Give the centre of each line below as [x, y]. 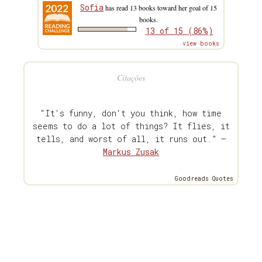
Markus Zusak [131, 152]
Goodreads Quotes [204, 179]
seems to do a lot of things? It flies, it [131, 126]
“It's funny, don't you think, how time [131, 113]
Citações [131, 78]
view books [201, 44]
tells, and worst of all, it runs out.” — [131, 139]
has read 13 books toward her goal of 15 [160, 8]
